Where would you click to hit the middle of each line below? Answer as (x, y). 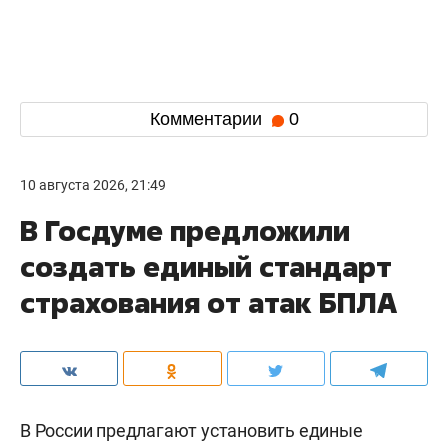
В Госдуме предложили (185, 230)
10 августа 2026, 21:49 (93, 184)
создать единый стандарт (206, 266)
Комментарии (208, 119)
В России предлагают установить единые (191, 430)
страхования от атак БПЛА (208, 302)
